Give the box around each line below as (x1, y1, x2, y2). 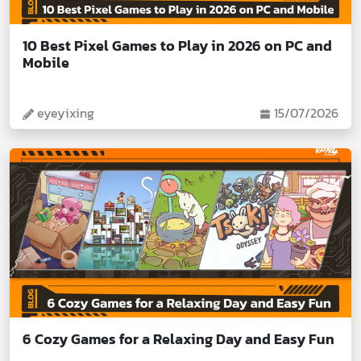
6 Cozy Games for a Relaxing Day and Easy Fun (23, 327, 334, 350)
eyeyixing (34, 102, 94, 122)
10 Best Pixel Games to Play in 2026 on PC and (23, 34, 332, 56)
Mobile (23, 51, 69, 73)
